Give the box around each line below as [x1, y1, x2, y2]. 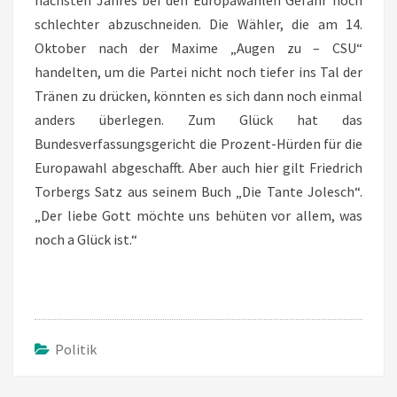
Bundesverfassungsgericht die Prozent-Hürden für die [35, 135, 362, 152]
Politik [55, 340, 97, 358]
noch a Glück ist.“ [35, 230, 137, 248]
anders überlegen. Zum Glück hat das [35, 111, 362, 128]
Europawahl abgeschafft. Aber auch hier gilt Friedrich [35, 159, 362, 176]
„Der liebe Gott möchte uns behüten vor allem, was [35, 206, 362, 224]
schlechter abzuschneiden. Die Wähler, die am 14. [35, 15, 362, 33]
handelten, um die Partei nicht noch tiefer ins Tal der [35, 63, 362, 81]
